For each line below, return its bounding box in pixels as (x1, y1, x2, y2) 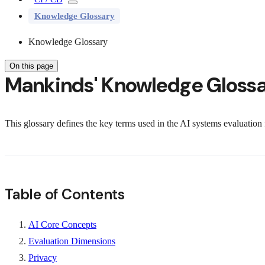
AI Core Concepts (28, 219, 96, 230)
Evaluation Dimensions (28, 235, 115, 246)
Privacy (28, 252, 57, 263)
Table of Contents (5, 185, 125, 205)
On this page (9, 61, 53, 70)
